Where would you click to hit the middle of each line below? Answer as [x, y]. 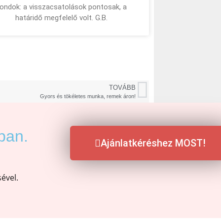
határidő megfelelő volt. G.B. [61, 18]
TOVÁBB [122, 87]
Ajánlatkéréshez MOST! [153, 143]
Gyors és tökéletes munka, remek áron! [88, 96]
